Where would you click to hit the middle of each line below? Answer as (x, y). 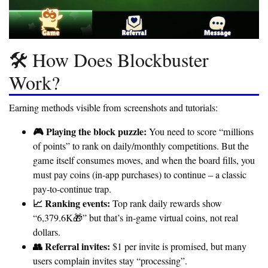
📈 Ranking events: (71, 203)
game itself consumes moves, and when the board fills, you (144, 161)
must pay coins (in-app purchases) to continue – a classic (140, 175)
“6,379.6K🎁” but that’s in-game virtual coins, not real (135, 218)
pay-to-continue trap (71, 189)
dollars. (47, 232)
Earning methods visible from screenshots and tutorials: (113, 108)
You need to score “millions (200, 132)
